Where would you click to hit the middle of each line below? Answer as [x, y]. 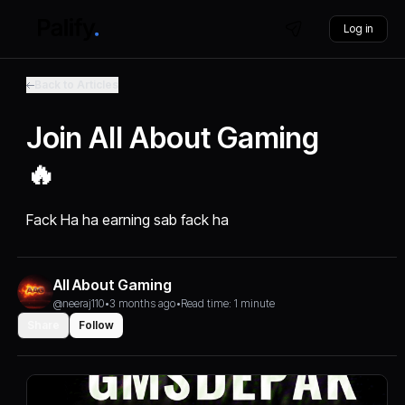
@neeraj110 [79, 303]
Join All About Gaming [173, 138]
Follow [97, 325]
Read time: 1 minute [228, 303]
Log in [358, 28]
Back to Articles [77, 85]
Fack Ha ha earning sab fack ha [128, 220]
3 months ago [143, 303]
